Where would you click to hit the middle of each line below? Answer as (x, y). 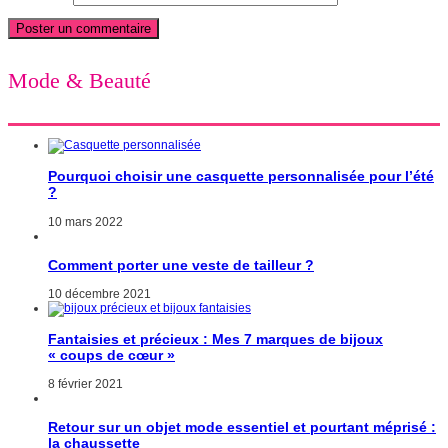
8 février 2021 (85, 383)
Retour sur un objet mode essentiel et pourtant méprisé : (242, 426)
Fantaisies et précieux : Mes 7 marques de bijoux (215, 338)
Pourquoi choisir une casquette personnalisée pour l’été (241, 176)
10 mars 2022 (85, 221)
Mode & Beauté (79, 81)
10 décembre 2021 (99, 293)
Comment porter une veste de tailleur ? (181, 264)
